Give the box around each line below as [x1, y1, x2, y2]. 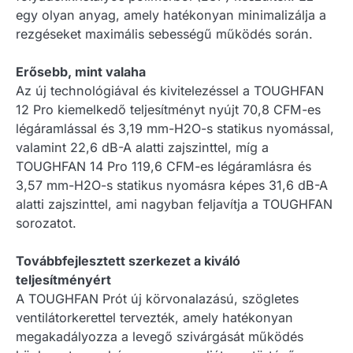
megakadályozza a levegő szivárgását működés [16, 329, 303, 345]
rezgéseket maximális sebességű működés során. [16, 26, 313, 43]
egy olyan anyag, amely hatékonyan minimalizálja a [16, 7, 326, 24]
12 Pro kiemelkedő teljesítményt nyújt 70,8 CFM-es [16, 102, 321, 118]
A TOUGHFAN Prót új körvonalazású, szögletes [16, 291, 299, 307]
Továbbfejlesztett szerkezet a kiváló [16, 253, 240, 269]
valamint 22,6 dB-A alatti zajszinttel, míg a [16, 139, 269, 156]
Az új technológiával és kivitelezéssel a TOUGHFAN [16, 83, 324, 99]
